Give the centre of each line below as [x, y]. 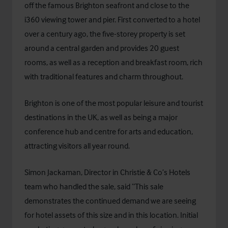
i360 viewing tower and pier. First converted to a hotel [112, 20]
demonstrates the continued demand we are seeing [110, 201]
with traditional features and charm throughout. [104, 77]
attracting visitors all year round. [77, 146]
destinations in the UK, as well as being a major [101, 117]
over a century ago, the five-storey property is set [105, 34]
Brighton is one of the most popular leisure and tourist [114, 103]
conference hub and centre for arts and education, [109, 132]
